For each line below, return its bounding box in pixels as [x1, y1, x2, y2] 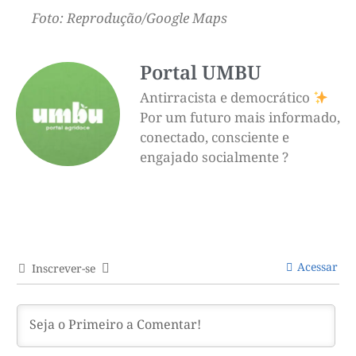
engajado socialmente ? [140, 148, 288, 167]
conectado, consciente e [140, 128, 289, 147]
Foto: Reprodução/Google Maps [32, 9, 227, 27]
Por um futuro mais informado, [140, 108, 340, 127]
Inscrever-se [32, 260, 95, 276]
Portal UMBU [140, 59, 261, 86]
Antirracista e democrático [140, 88, 313, 107]
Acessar [294, 258, 338, 274]
